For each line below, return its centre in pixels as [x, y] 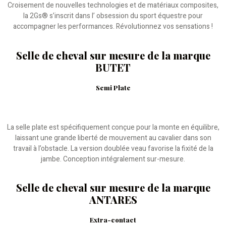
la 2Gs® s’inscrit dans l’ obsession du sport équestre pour [113, 16]
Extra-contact [113, 219]
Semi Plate [113, 87]
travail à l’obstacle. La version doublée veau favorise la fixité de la [113, 148]
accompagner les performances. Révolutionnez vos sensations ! [113, 27]
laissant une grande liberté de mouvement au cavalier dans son [113, 138]
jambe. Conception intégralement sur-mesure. [113, 159]
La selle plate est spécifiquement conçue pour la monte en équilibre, [113, 127]
